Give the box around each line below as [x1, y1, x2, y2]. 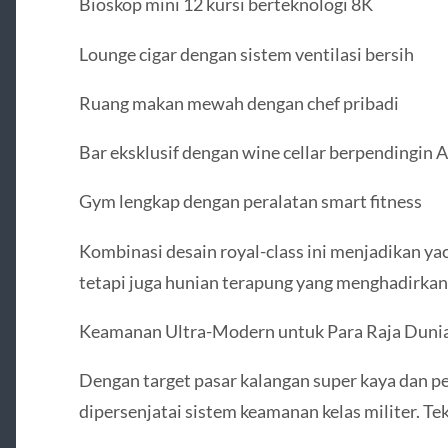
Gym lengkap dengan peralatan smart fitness [78, 190, 422, 213]
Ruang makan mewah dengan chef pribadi [78, 91, 399, 114]
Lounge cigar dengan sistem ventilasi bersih [78, 42, 414, 65]
